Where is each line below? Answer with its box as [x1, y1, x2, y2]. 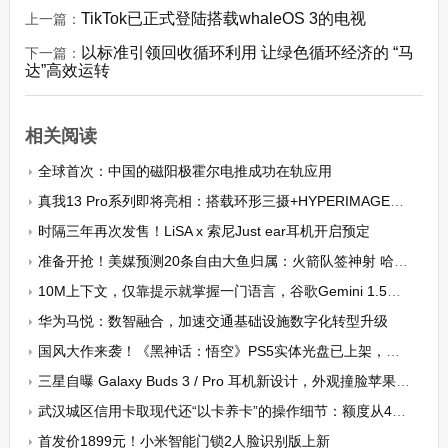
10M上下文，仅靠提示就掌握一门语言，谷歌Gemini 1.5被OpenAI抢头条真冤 [37, 283, 387, 300]
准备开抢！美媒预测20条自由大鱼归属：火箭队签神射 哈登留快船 [37, 253, 394, 270]
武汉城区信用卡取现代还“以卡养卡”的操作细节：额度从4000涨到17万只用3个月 [37, 403, 392, 420]
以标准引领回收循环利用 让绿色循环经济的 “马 [80, 44, 414, 62]
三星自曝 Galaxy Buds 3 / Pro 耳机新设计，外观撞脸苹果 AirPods [37, 373, 396, 390]
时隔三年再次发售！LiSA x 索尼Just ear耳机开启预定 [37, 223, 370, 240]
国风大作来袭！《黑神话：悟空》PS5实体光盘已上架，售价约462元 [37, 343, 386, 360]
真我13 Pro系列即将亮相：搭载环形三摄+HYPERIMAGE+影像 [37, 193, 390, 210]
